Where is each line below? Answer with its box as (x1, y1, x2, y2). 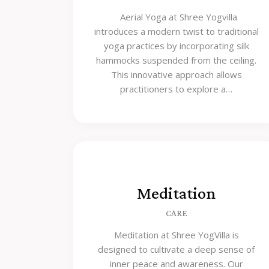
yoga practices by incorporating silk (103, 40, 249, 52)
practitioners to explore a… (120, 83, 233, 95)
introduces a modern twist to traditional (94, 25, 259, 38)
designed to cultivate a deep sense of (98, 243, 255, 255)
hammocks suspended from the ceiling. (96, 54, 257, 67)
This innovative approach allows (110, 68, 242, 81)
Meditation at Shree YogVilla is (113, 229, 239, 241)
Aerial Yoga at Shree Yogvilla (115, 11, 238, 23)
